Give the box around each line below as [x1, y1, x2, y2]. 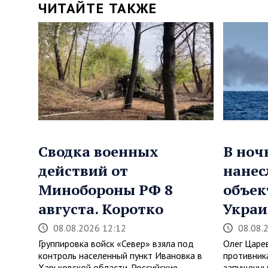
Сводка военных [38, 142, 159, 162]
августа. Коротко [38, 199, 163, 219]
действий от [38, 161, 128, 181]
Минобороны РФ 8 [38, 180, 173, 200]
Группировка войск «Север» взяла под [38, 237, 194, 250]
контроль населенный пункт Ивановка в [38, 249, 202, 262]
